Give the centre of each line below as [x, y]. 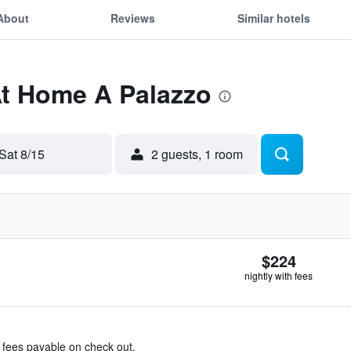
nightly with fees [279, 275]
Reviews [133, 18]
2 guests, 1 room [197, 154]
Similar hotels [273, 18]
